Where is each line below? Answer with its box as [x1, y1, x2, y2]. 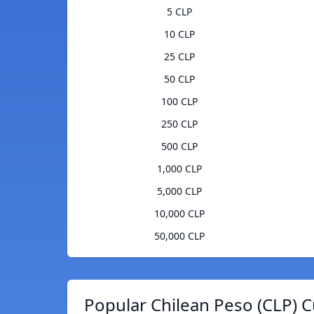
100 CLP [161, 95, 198, 109]
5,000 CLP [156, 184, 202, 198]
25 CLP [163, 50, 195, 64]
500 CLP [161, 139, 198, 153]
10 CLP [163, 27, 195, 41]
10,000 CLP [153, 207, 205, 221]
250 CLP [161, 117, 198, 131]
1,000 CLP [156, 162, 202, 176]
